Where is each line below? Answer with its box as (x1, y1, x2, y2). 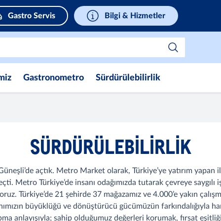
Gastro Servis (8, 12, 55, 20)
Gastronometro (23, 74, 84, 82)
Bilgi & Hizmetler (105, 12, 165, 20)
